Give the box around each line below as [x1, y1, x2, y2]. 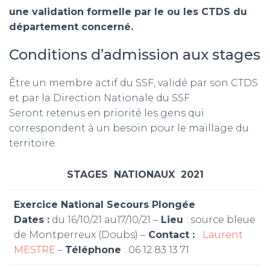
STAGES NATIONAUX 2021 [66, 169, 204, 180]
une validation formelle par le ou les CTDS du [9, 6, 247, 17]
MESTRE [14, 244, 55, 256]
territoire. [9, 137, 57, 149]
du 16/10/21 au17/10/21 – [49, 214, 158, 225]
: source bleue [186, 214, 256, 225]
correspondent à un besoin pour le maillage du [9, 122, 249, 134]
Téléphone [65, 244, 124, 256]
